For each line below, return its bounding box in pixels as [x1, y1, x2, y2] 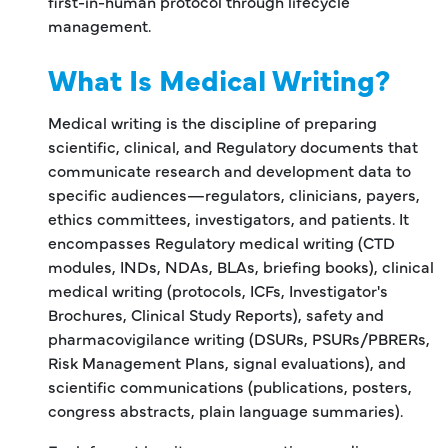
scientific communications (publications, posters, [48, 374, 412, 397]
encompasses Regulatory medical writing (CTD [48, 230, 395, 253]
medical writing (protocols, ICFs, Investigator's [48, 278, 388, 301]
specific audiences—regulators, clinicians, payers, [48, 182, 420, 205]
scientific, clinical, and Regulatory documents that [48, 134, 418, 157]
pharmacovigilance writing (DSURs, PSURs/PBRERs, [48, 326, 430, 349]
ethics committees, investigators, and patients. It [48, 206, 409, 229]
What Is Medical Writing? [48, 57, 390, 99]
